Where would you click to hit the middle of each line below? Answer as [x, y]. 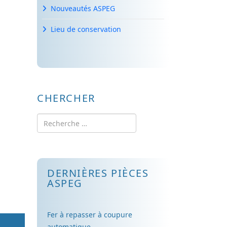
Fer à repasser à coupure [90, 215]
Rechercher [56, 119]
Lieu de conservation [86, 29]
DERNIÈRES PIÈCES [98, 173]
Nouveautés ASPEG [83, 8]
